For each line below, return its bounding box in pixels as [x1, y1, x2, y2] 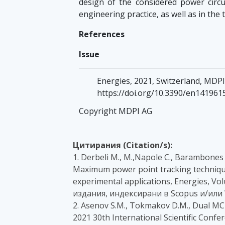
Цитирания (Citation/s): [73, 140, 172, 151]
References [79, 29, 125, 40]
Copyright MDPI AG [79, 105, 152, 117]
